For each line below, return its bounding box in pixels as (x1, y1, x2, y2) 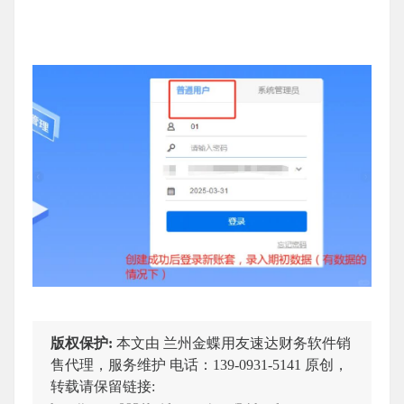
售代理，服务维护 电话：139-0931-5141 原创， (50, 356, 348, 372)
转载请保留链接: (50, 378, 155, 394)
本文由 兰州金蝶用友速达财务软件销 (116, 335, 351, 351)
